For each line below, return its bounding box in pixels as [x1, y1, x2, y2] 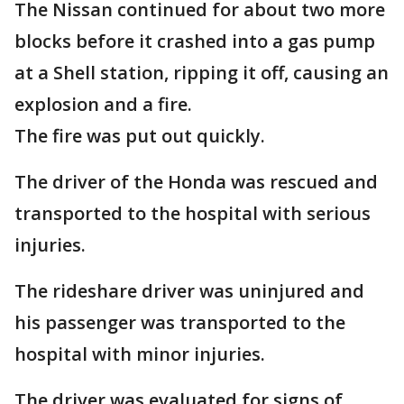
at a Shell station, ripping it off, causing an [14, 60, 389, 85]
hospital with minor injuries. [14, 342, 265, 366]
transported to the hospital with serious [14, 201, 371, 225]
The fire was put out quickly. [14, 124, 265, 148]
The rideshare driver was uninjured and [14, 279, 364, 303]
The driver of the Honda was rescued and [14, 170, 378, 194]
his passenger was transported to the [14, 310, 345, 335]
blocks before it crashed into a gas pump [14, 29, 375, 53]
